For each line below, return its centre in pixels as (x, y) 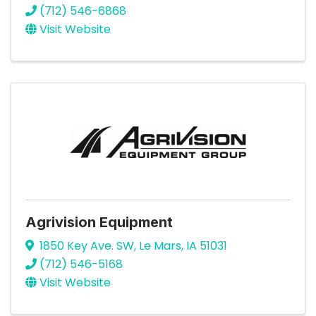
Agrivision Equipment (99, 223)
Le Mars (160, 246)
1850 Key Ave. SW (87, 246)
